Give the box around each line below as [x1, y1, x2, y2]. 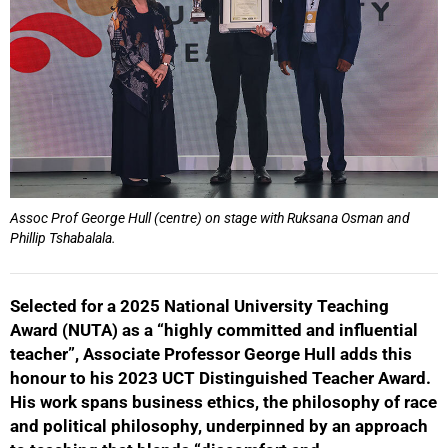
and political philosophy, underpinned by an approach [10, 416, 428, 437]
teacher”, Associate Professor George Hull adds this [10, 344, 412, 365]
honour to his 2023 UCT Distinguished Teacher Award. [10, 368, 431, 389]
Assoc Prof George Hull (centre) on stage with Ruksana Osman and [10, 210, 410, 227]
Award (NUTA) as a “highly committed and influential [10, 320, 418, 341]
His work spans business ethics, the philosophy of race [10, 392, 437, 413]
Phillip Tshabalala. [10, 230, 116, 247]
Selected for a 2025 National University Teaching [10, 296, 389, 317]
